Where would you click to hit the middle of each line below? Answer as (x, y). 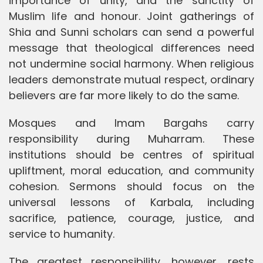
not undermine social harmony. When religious (131, 63)
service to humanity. (62, 234)
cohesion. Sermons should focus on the (131, 186)
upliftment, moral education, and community (131, 170)
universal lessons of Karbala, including (131, 202)
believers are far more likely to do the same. (124, 95)
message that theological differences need (131, 48)
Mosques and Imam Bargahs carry (131, 123)
